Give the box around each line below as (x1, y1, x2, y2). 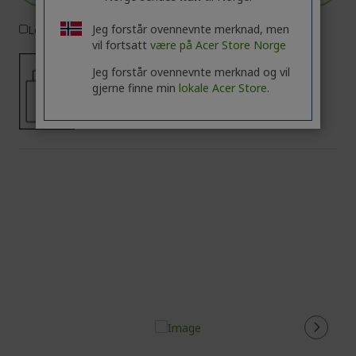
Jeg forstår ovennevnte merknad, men (91, 21, 289, 37)
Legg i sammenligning (28, 21, 140, 37)
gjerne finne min (91, 80, 179, 95)
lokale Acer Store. (178, 80, 269, 95)
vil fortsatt (91, 37, 150, 52)
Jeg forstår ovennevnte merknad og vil (91, 64, 290, 79)
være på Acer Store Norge (149, 37, 286, 52)
